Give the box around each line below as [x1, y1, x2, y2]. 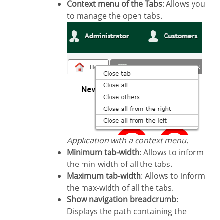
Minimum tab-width [74, 146, 139, 158]
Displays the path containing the [67, 205, 187, 217]
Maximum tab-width [74, 170, 141, 181]
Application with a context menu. [72, 135, 188, 146]
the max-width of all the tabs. [67, 182, 174, 193]
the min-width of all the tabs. [67, 158, 172, 169]
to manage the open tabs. [67, 10, 162, 21]
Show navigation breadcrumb [71, 193, 176, 205]
